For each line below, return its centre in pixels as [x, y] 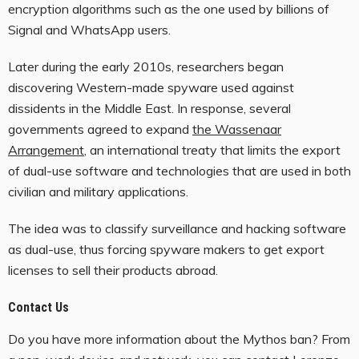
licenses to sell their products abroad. [115, 270]
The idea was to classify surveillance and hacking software [177, 229]
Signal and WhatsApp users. [91, 30]
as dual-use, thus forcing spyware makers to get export [166, 250]
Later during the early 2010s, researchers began [146, 67]
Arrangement [46, 150]
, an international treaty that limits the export [212, 150]
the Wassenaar [237, 129]
